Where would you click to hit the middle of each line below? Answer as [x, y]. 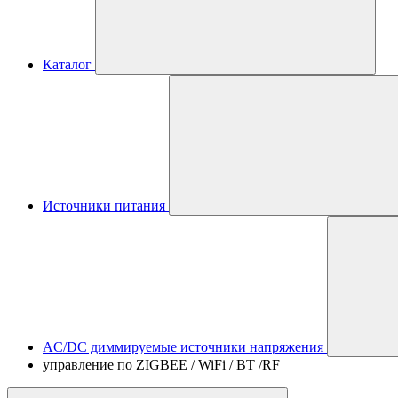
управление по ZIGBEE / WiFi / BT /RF [161, 365]
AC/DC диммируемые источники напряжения [183, 347]
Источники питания [104, 206]
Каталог [67, 64]
